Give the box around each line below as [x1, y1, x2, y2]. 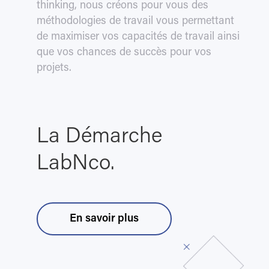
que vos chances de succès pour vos [36, 47, 211, 59]
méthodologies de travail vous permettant [36, 16, 234, 28]
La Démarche [36, 127, 162, 149]
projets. [36, 63, 71, 74]
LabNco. [36, 154, 115, 176]
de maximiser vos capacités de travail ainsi [36, 32, 240, 43]
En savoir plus [69, 213, 139, 225]
